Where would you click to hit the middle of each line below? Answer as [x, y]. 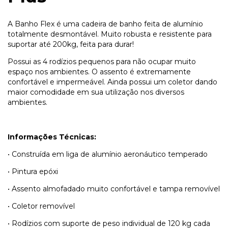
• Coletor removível [41, 206]
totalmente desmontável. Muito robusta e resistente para [110, 34]
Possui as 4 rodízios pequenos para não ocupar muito [102, 62]
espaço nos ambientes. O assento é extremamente [99, 72]
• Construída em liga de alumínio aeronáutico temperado [108, 154]
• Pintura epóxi [33, 172]
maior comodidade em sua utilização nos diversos [96, 92]
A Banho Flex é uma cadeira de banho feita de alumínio [105, 24]
